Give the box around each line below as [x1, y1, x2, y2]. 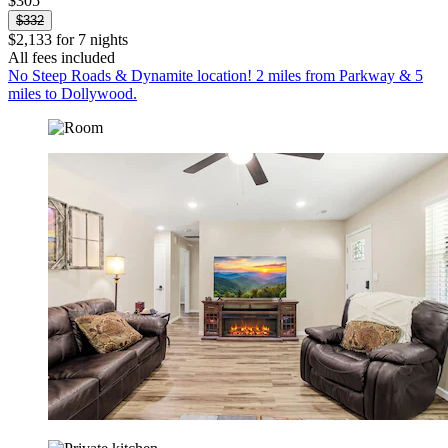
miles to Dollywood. [8, 85, 137, 103]
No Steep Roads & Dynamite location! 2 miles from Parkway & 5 [8, 67, 423, 85]
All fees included [8, 49, 115, 67]
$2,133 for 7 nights [8, 31, 128, 49]
